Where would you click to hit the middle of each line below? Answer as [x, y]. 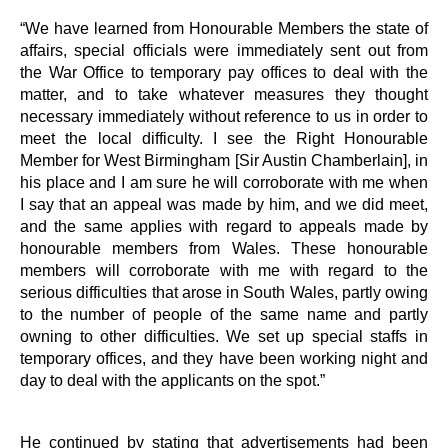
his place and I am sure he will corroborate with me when [224, 181]
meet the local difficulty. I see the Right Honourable [224, 137]
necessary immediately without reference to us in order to [224, 115]
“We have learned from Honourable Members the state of [224, 27]
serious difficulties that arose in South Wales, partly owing [224, 291]
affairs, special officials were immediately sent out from [224, 49]
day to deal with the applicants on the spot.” [172, 379]
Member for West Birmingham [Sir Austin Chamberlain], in [224, 159]
